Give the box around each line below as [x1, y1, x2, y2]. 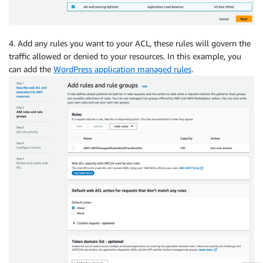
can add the [9, 64, 53, 75]
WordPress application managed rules [53, 64, 191, 75]
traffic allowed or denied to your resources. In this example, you [9, 51, 241, 62]
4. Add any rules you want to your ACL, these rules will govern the [9, 38, 251, 49]
